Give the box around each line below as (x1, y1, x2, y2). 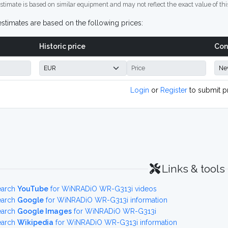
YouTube (17, 185, 48, 193)
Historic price (39, 42, 85, 50)
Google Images (17, 207, 72, 215)
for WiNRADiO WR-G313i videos (48, 185, 157, 193)
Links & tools (161, 162, 225, 175)
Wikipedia (17, 218, 53, 226)
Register (160, 86, 187, 94)
